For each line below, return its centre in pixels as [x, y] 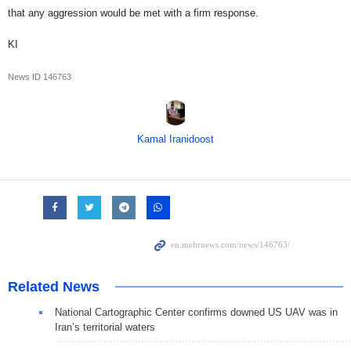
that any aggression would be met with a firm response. [135, 13]
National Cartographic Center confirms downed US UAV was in [196, 313]
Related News [54, 287]
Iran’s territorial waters [105, 327]
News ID [25, 77]
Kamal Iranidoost [175, 139]
